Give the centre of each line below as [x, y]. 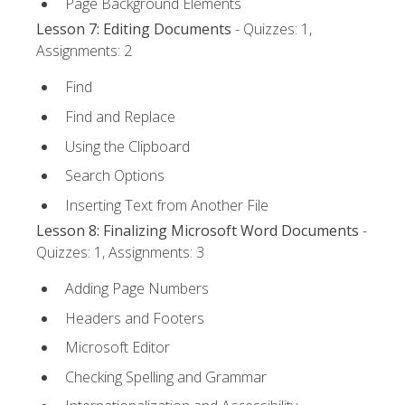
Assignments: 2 [84, 51]
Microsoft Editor [118, 348]
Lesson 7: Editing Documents [134, 29]
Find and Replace [120, 116]
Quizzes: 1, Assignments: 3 [120, 252]
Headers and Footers [135, 318]
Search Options [115, 176]
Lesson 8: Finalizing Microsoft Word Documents [198, 230]
